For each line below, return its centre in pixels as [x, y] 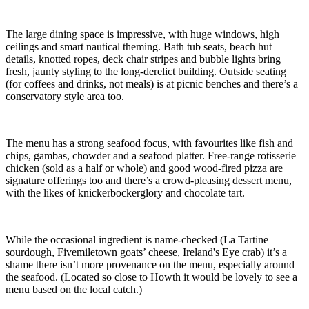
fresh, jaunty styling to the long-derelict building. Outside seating [146, 71]
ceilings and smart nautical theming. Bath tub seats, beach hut [139, 46]
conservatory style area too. [65, 96]
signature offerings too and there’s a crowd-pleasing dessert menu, [149, 180]
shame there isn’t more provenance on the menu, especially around [150, 264]
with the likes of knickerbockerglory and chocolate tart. [125, 192]
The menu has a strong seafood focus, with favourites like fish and [149, 143]
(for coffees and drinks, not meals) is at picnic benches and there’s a [152, 83]
